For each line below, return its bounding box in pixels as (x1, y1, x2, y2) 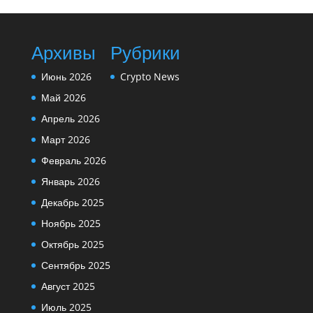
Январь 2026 (41, 175, 100, 188)
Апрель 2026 (41, 112, 100, 125)
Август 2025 (41, 279, 95, 293)
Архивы (31, 40, 96, 65)
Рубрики (110, 40, 180, 65)
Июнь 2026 (41, 70, 92, 83)
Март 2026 (41, 133, 90, 146)
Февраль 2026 (41, 154, 106, 167)
